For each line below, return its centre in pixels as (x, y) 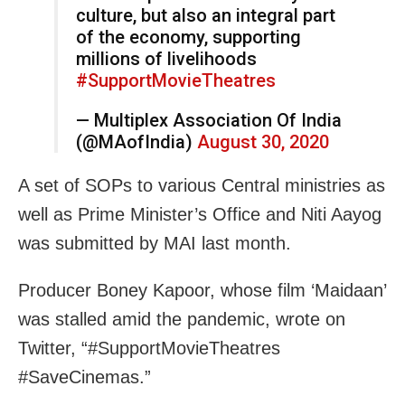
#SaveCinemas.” (85, 377)
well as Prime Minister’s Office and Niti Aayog (200, 214)
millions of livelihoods (166, 58)
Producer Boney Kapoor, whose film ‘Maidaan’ (202, 290)
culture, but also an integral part (206, 15)
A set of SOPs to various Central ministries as (202, 185)
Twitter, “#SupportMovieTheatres (149, 348)
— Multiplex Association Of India (209, 120)
